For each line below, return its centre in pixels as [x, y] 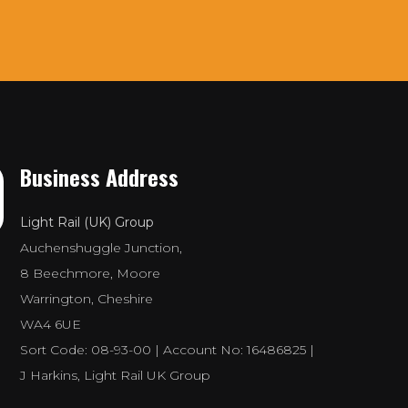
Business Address [100, 177]
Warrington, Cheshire [87, 299]
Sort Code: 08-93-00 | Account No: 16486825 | [168, 350]
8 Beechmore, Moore [91, 274]
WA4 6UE [51, 325]
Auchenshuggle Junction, [102, 248]
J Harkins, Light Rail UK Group [116, 376]
